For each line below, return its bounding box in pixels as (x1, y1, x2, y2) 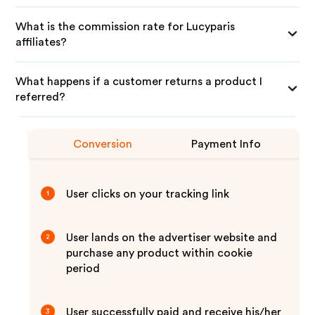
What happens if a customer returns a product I (15, 76, 263, 87)
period (66, 263, 101, 274)
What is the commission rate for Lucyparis (15, 21, 236, 32)
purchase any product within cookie (66, 247, 253, 259)
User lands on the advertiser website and (66, 232, 278, 243)
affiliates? (15, 37, 67, 48)
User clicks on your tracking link (66, 188, 230, 200)
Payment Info (191, 139, 262, 150)
